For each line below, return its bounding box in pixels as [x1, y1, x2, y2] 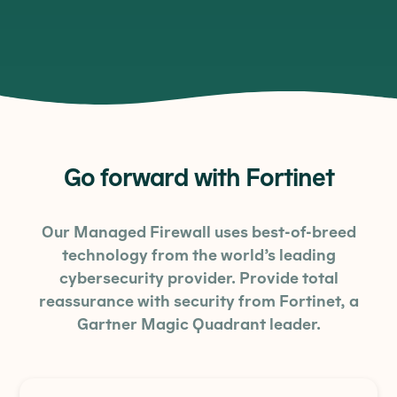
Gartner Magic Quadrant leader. [76, 316, 321, 333]
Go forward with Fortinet [63, 167, 334, 192]
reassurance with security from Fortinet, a [38, 293, 359, 310]
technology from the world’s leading [61, 247, 336, 264]
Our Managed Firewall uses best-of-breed [41, 224, 356, 241]
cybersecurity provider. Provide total [58, 270, 339, 287]
